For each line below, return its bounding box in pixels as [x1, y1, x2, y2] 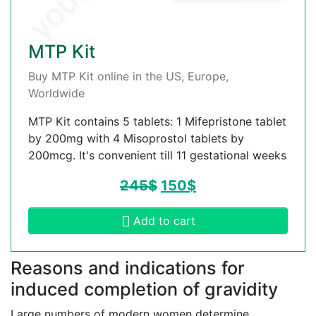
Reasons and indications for [11, 257, 245, 279]
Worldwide [28, 86, 85, 101]
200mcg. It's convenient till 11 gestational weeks [28, 148, 286, 163]
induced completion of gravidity [11, 279, 278, 300]
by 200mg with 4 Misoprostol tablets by [28, 131, 244, 146]
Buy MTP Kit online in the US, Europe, [28, 69, 229, 84]
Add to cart [133, 214, 195, 229]
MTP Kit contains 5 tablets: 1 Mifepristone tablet [28, 114, 286, 129]
